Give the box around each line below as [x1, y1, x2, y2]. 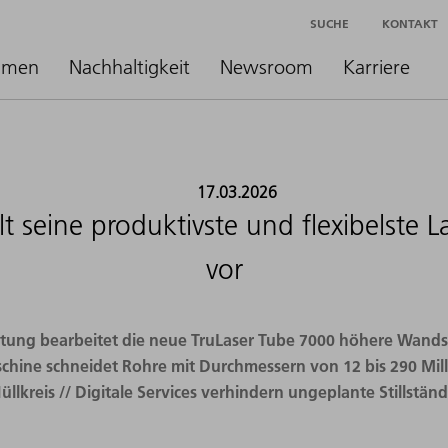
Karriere [343, 55, 410, 79]
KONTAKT [382, 15, 438, 31]
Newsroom [220, 55, 313, 79]
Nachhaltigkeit [69, 55, 190, 79]
